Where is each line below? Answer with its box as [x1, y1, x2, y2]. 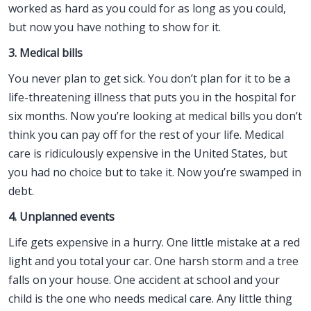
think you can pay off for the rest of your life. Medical [8, 127, 284, 142]
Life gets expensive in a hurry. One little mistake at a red [8, 235, 300, 250]
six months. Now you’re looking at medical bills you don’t [8, 108, 302, 124]
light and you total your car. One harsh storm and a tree [8, 253, 299, 269]
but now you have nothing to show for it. [8, 19, 221, 35]
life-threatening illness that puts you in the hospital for [8, 90, 296, 105]
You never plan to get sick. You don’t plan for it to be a [8, 71, 290, 86]
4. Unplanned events [8, 209, 115, 224]
